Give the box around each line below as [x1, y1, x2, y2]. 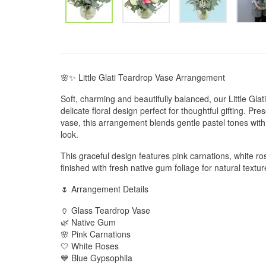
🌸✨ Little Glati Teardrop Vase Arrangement [61, 71, 225, 83]
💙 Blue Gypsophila [61, 252, 132, 264]
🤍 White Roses [61, 240, 119, 252]
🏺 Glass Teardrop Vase [61, 204, 150, 216]
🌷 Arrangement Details [61, 183, 148, 195]
